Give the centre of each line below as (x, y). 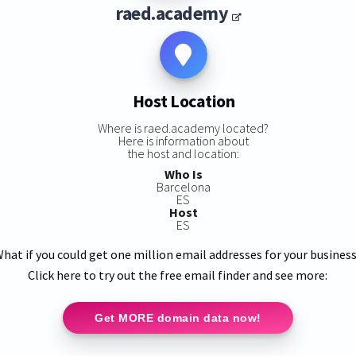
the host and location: (184, 153)
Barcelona (183, 186)
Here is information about (183, 140)
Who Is (183, 174)
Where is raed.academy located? (184, 128)
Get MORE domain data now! (178, 317)
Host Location (184, 101)
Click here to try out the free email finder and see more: (178, 275)
